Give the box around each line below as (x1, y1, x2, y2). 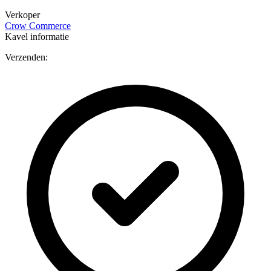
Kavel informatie (5, 31, 69, 42)
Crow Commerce (5, 20, 71, 31)
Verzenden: (5, 51, 48, 62)
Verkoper (5, 9, 40, 20)
